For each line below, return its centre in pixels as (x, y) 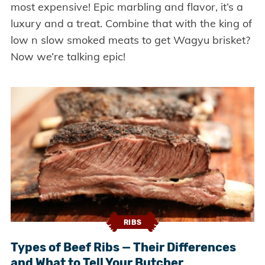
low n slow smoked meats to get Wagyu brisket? (130, 40)
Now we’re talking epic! (68, 56)
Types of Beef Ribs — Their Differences (123, 248)
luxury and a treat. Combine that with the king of (131, 23)
